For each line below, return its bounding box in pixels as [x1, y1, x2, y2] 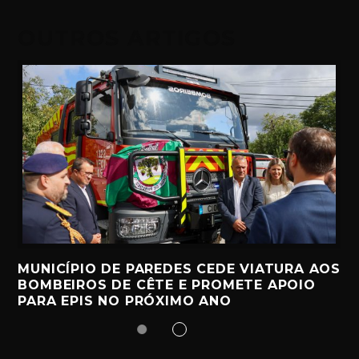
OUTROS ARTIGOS [18, 24, 236, 51]
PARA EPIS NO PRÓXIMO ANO [18, 292, 232, 309]
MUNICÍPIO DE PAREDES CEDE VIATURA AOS [18, 260, 341, 276]
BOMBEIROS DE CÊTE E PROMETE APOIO [18, 276, 316, 292]
